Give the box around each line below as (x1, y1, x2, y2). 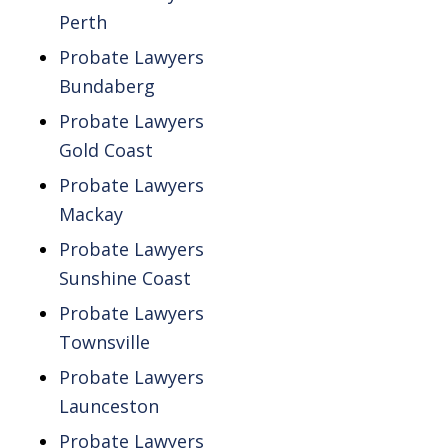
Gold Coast (58, 138, 153, 163)
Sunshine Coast (58, 266, 191, 291)
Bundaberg (58, 74, 155, 99)
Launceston (58, 394, 159, 419)
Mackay (58, 202, 123, 227)
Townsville (58, 330, 150, 355)
